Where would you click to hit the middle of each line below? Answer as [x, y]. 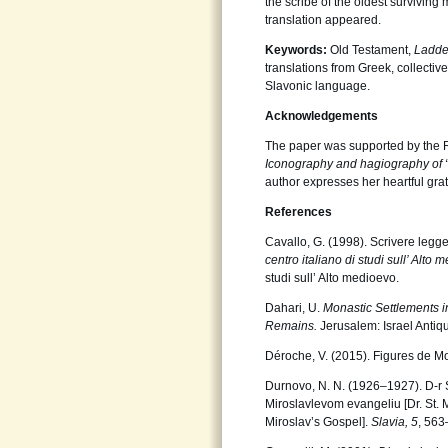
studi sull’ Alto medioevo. [332, 278]
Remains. [292, 326]
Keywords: [296, 50]
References [298, 212]
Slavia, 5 [394, 422]
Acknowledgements [321, 116]
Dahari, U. [294, 308]
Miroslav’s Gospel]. [318, 422]
